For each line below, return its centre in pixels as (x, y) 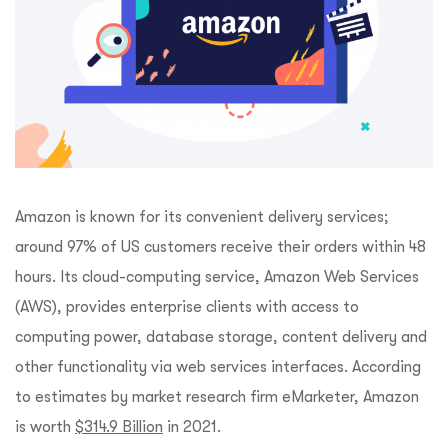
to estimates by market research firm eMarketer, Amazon (217, 397)
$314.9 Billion (119, 427)
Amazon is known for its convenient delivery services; (202, 217)
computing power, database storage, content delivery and (221, 337)
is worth (45, 427)
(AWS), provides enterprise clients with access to (187, 307)
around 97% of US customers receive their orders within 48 (220, 247)
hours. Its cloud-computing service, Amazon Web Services (217, 277)
